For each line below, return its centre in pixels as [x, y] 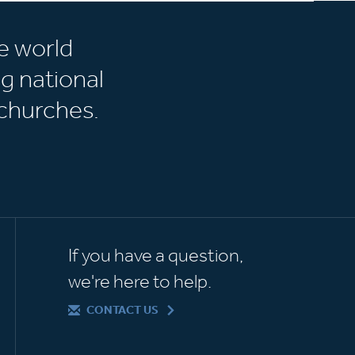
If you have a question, [156, 255]
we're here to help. [140, 281]
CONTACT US [123, 310]
